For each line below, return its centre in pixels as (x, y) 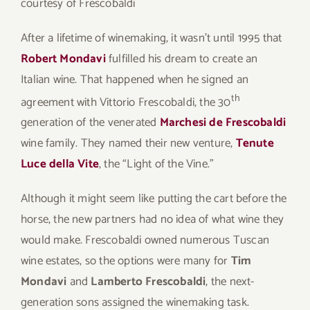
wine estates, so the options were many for (126, 261)
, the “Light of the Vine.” (157, 164)
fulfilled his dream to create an (183, 58)
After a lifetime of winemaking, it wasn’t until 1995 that (152, 38)
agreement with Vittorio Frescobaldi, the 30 (126, 102)
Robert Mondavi (63, 58)
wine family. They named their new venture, (128, 144)
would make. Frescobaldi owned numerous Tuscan (145, 240)
